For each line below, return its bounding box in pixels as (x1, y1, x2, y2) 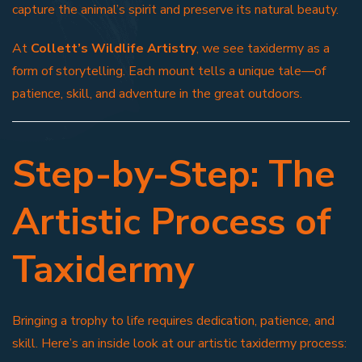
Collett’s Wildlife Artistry (31, 39, 196, 57)
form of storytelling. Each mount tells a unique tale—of (12, 61, 326, 80)
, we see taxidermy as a (196, 39, 330, 57)
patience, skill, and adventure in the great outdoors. (12, 84, 302, 103)
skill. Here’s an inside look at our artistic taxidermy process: (12, 334, 347, 352)
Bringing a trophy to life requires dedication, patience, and (12, 311, 335, 330)
